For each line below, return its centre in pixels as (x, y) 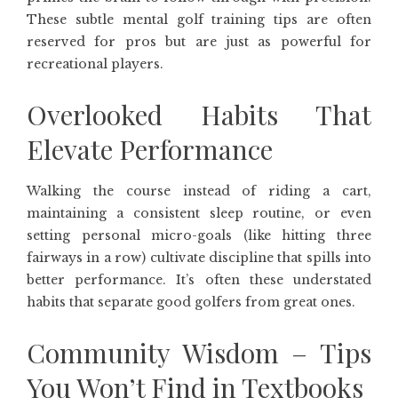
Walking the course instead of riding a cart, (199, 191)
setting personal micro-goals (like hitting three (199, 235)
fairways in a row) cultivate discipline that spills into (199, 258)
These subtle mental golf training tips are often (199, 20)
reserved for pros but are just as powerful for (199, 42)
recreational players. (95, 64)
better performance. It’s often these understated (199, 280)
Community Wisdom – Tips (199, 353)
